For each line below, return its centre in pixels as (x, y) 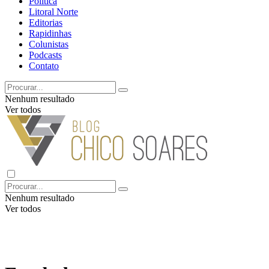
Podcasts (45, 55)
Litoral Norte (53, 12)
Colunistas (49, 44)
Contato (44, 66)
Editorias (46, 23)
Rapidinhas (50, 33)
